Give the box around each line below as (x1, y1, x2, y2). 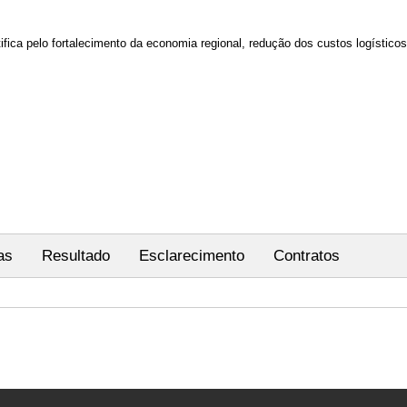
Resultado (42, 247, 110, 264)
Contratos (273, 247, 340, 264)
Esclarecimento (139, 247, 244, 264)
